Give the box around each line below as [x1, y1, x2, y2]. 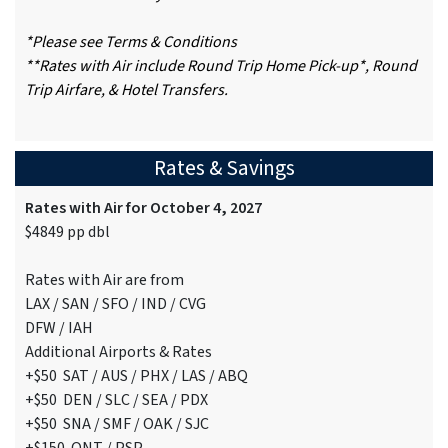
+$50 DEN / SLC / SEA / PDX [25, 389, 208, 412]
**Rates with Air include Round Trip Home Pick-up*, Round [25, 55, 417, 78]
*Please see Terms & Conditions [25, 31, 237, 54]
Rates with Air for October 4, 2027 [25, 197, 262, 220]
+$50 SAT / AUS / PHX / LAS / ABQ [25, 365, 248, 388]
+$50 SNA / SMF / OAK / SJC [25, 413, 209, 436]
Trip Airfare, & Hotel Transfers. [25, 79, 228, 102]
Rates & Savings [153, 153, 295, 185]
